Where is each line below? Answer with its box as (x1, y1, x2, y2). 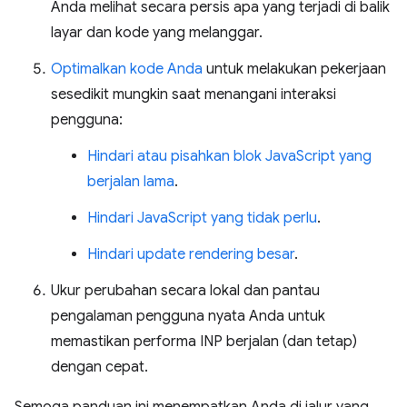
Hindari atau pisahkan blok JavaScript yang (87, 146, 372, 165)
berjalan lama (87, 172, 174, 191)
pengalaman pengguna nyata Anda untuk (51, 306, 325, 325)
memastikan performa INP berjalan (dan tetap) (51, 332, 357, 351)
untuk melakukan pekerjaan (203, 59, 386, 78)
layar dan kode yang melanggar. (51, 23, 263, 42)
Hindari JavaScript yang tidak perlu (87, 208, 317, 227)
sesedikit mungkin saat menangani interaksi (51, 84, 336, 104)
